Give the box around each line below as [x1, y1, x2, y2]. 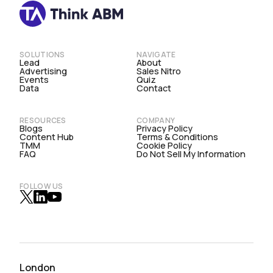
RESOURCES [19, 115, 66, 126]
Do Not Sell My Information [136, 148, 246, 160]
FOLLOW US [19, 181, 63, 191]
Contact [136, 82, 171, 94]
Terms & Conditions [136, 131, 218, 143]
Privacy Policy [136, 122, 193, 134]
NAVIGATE [136, 49, 176, 60]
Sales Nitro [136, 65, 181, 77]
